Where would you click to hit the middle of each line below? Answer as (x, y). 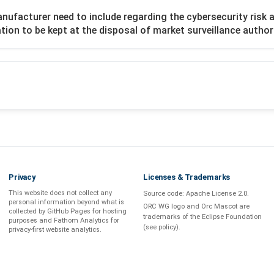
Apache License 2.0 (217, 194)
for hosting (109, 212)
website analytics (73, 230)
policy (167, 228)
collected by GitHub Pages (50, 212)
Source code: (165, 194)
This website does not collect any (60, 193)
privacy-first (27, 230)
